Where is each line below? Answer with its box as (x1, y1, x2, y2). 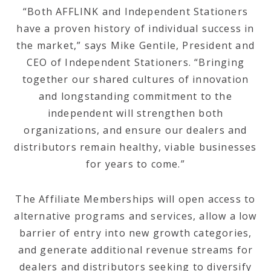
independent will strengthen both (47, 106, 224, 120)
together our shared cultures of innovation (22, 73, 249, 86)
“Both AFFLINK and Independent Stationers (22, 5, 248, 18)
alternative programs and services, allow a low (14, 209, 257, 223)
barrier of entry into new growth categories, (19, 226, 252, 240)
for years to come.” (86, 157, 185, 171)
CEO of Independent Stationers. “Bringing (26, 56, 244, 69)
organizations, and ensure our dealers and (24, 123, 247, 137)
